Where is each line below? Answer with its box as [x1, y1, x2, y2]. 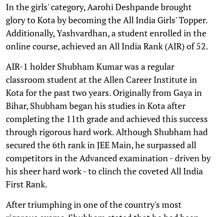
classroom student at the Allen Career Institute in [6, 73, 197, 85]
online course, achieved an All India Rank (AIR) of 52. [6, 40, 208, 52]
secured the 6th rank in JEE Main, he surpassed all [6, 139, 196, 151]
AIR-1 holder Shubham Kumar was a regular [6, 60, 174, 72]
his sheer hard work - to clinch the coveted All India [6, 165, 203, 177]
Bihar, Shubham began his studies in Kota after [6, 99, 186, 111]
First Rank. [6, 178, 47, 190]
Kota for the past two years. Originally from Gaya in [6, 86, 202, 98]
